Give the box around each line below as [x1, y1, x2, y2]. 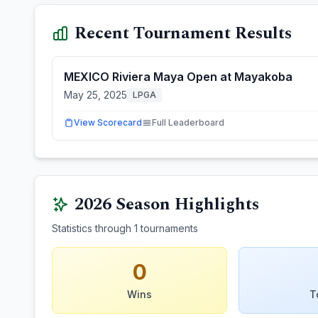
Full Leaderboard [152, 117, 224, 128]
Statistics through [52, 222, 134, 234]
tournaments [138, 222, 198, 234]
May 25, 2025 [64, 89, 127, 101]
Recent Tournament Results [75, 21, 292, 46]
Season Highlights [111, 192, 259, 217]
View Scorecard [74, 117, 142, 128]
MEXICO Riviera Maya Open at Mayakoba [64, 70, 292, 84]
